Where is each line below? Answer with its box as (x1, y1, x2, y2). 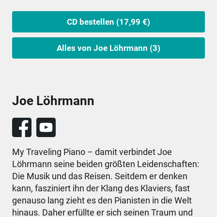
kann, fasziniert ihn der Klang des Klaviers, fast (12, 183, 190, 193)
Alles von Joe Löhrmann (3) (57, 43, 160, 53)
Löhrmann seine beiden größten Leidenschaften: (12, 158, 199, 169)
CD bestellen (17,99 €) (67, 16, 150, 27)
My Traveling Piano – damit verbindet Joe (12, 146, 172, 157)
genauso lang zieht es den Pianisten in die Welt (12, 195, 192, 205)
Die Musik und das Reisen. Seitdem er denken (12, 170, 187, 181)
